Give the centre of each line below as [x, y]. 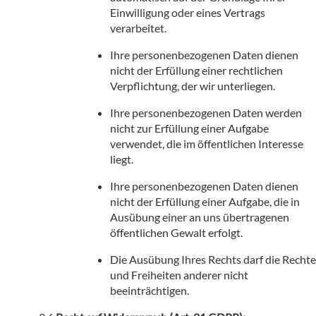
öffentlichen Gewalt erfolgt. [176, 232]
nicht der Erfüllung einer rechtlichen [196, 70]
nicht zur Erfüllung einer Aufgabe [189, 128]
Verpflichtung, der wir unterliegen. [193, 85]
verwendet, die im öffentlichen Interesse [207, 143]
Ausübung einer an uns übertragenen [200, 217]
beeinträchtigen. [150, 290]
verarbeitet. [138, 28]
